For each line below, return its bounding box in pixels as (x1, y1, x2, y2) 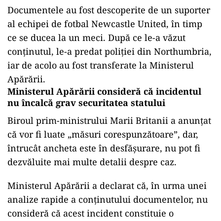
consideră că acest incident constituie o (7, 207, 174, 219)
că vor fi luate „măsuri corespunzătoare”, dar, (7, 128, 198, 140)
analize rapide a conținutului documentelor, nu (7, 193, 208, 205)
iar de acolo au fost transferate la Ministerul (7, 59, 194, 71)
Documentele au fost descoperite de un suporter (7, 3, 210, 16)
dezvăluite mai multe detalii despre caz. (7, 155, 177, 168)
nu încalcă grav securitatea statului (7, 96, 165, 109)
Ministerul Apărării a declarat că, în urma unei (7, 179, 207, 191)
